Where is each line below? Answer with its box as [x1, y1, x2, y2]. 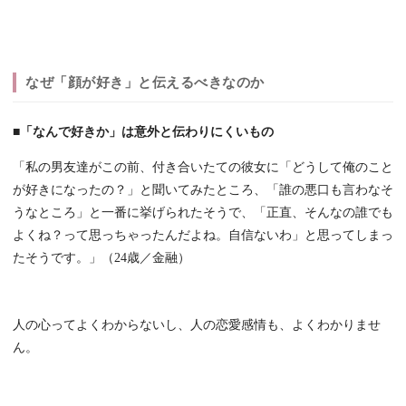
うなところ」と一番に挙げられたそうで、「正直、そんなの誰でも [13, 206, 393, 220]
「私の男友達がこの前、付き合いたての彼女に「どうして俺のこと [13, 160, 393, 175]
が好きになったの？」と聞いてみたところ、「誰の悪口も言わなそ [13, 183, 393, 198]
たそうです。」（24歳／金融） [13, 251, 190, 266]
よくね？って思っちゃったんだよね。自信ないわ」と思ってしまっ [13, 228, 393, 243]
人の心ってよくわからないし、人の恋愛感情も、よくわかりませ [13, 318, 381, 333]
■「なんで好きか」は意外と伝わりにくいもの [13, 125, 274, 140]
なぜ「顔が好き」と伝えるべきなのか [25, 74, 265, 91]
